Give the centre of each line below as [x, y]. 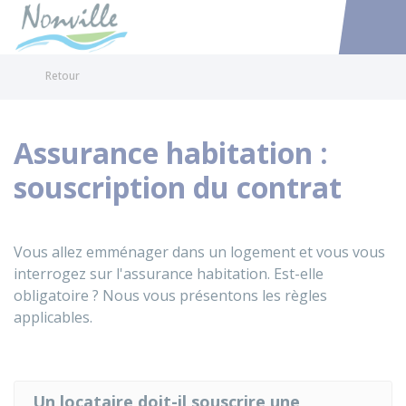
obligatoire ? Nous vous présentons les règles [170, 295]
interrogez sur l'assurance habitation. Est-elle [169, 274]
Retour [63, 76]
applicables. [53, 317]
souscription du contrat [178, 187]
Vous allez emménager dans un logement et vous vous [199, 252]
